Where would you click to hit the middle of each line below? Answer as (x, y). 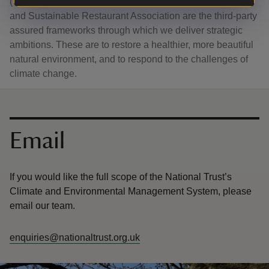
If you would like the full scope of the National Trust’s (121, 177)
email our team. (42, 206)
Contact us (49, 127)
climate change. (43, 74)
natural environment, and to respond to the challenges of (129, 59)
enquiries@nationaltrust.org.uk (75, 237)
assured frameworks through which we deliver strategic (126, 30)
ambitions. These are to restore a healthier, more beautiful (131, 45)
